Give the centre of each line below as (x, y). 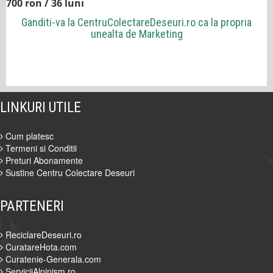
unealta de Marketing (136, 34)
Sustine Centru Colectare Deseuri (69, 173)
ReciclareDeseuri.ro (42, 235)
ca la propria (224, 23)
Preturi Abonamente (43, 161)
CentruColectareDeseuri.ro (136, 23)
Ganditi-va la (49, 23)
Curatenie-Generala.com (52, 259)
